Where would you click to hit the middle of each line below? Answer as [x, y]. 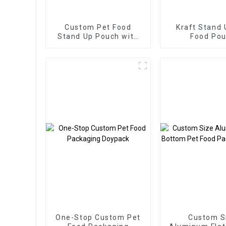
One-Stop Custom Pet [98, 217]
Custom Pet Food [98, 27]
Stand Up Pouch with [98, 36]
